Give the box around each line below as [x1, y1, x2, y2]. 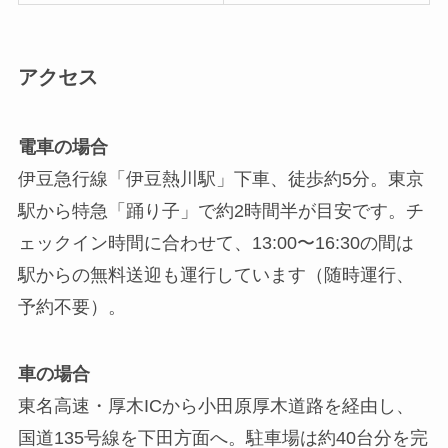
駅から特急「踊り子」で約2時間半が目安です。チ [17, 200, 424, 221]
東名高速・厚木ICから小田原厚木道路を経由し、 [17, 396, 414, 417]
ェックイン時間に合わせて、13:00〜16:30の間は [17, 232, 414, 253]
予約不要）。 [17, 296, 126, 317]
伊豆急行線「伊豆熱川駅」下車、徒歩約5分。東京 [17, 168, 424, 189]
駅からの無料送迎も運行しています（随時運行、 [17, 264, 414, 285]
